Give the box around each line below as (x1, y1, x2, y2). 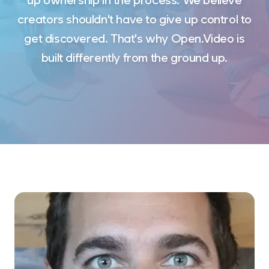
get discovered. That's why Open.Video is (24, 31, 245, 46)
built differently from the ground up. (41, 50, 228, 65)
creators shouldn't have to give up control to (17, 12, 252, 26)
